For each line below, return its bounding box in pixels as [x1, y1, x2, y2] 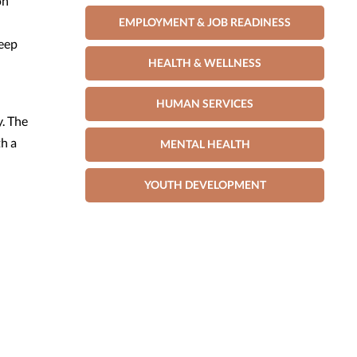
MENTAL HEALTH [159, 138, 250, 151]
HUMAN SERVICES [156, 97, 253, 110]
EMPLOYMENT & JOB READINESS [119, 16, 291, 29]
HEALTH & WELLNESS [148, 57, 261, 69]
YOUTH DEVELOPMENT [143, 178, 266, 191]
